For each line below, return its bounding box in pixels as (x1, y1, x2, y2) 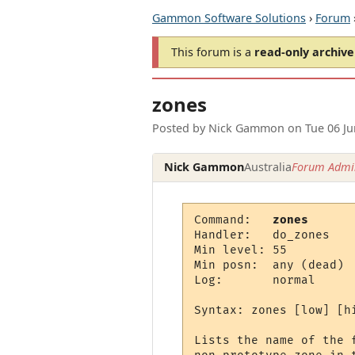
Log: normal (194, 273, 316, 288)
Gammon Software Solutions (152, 10, 306, 25)
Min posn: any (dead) (194, 258, 345, 273)
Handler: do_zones (194, 228, 330, 242)
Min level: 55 (194, 243, 288, 258)
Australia (244, 159, 292, 175)
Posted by (152, 120, 208, 136)
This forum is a (171, 44, 254, 59)
